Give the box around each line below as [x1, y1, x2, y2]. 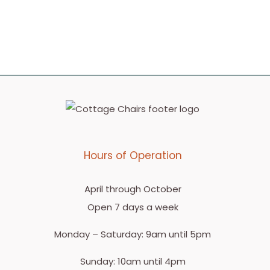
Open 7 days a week [87, 201, 178, 213]
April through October [84, 183, 181, 195]
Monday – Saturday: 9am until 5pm [54, 228, 211, 240]
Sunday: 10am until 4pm [80, 255, 186, 268]
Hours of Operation [83, 148, 182, 163]
